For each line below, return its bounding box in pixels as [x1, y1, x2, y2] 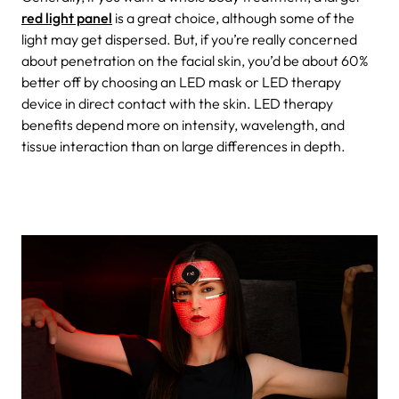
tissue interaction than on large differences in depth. [21, 136, 346, 155]
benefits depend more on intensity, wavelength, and [21, 115, 345, 134]
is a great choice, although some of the [112, 8, 354, 27]
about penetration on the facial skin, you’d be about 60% [21, 51, 369, 69]
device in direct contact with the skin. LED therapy [21, 94, 333, 112]
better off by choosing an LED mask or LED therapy [21, 72, 341, 91]
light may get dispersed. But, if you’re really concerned [21, 29, 357, 48]
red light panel [21, 8, 112, 27]
